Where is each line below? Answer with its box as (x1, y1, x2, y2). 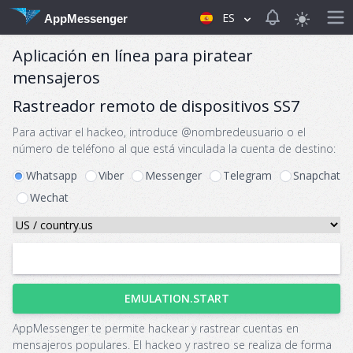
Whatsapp (26, 168, 77, 183)
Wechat (30, 190, 69, 205)
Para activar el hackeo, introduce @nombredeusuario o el (13, 124, 306, 139)
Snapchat (293, 168, 340, 183)
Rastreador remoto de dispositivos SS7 (13, 95, 299, 117)
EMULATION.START (124, 291, 229, 306)
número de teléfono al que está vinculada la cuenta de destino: (13, 141, 336, 156)
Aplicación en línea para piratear (13, 45, 253, 66)
